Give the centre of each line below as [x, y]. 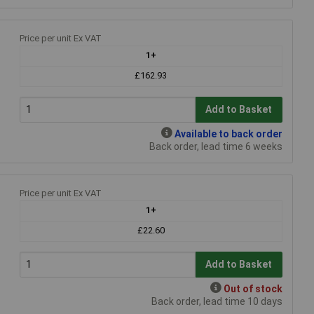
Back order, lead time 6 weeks [216, 146]
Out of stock [253, 288]
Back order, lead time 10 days [217, 301]
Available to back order [228, 134]
